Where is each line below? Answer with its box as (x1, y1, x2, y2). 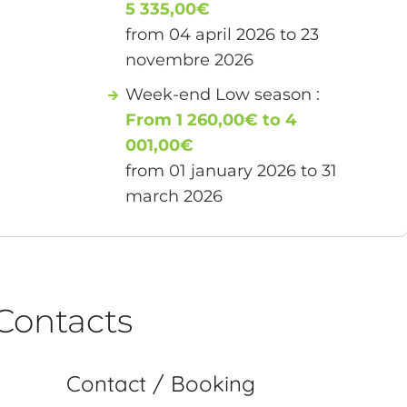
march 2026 (125, 185, 223, 206)
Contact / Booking (66, 369, 256, 397)
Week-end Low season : (125, 84, 321, 104)
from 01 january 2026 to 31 (125, 160, 338, 181)
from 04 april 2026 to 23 (125, 24, 320, 45)
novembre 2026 (125, 49, 254, 70)
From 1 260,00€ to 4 (125, 109, 297, 130)
